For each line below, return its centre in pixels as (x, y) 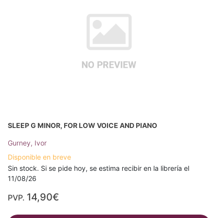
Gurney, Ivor (27, 143)
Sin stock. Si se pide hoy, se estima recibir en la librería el (99, 168)
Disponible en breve (39, 157)
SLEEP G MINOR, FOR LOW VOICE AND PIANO (82, 125)
